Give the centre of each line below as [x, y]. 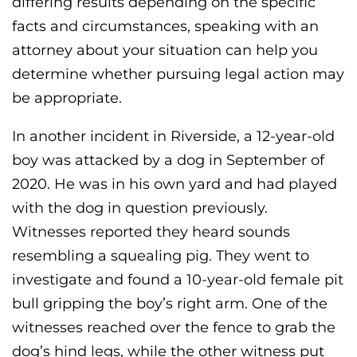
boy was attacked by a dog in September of [168, 160]
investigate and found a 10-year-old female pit [178, 279]
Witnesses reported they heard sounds [151, 231]
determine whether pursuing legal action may [178, 74]
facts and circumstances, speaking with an [165, 26]
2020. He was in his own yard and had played [175, 184]
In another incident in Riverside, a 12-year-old [173, 136]
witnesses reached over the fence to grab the [174, 327]
